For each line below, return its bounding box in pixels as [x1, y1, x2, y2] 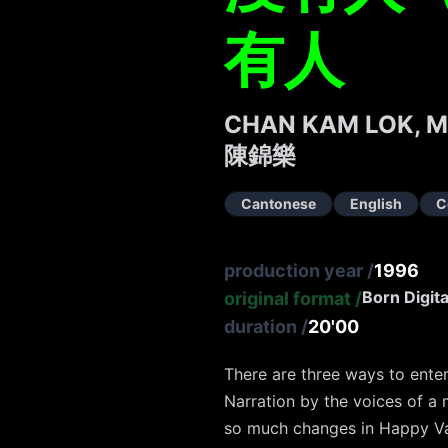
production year [224, 260, 363, 282]
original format [224, 288, 351, 310]
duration [224, 316, 297, 338]
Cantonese [241, 195, 316, 213]
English [350, 195, 402, 213]
